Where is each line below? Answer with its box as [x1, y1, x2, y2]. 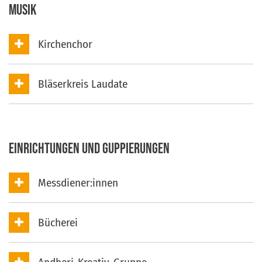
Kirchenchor [38, 37, 92, 51]
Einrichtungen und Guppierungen [9, 139, 170, 158]
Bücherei [38, 215, 78, 229]
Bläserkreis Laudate [38, 77, 127, 91]
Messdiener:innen [38, 175, 118, 189]
